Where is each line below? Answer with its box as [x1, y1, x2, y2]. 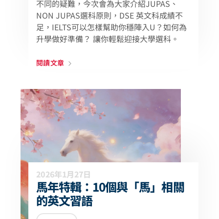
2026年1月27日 [36, 168, 91, 180]
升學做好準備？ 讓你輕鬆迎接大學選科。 [36, 33, 179, 44]
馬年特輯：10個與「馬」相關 [36, 178, 184, 195]
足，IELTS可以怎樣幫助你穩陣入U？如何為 [36, 21, 187, 33]
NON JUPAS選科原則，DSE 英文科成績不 [36, 9, 183, 21]
